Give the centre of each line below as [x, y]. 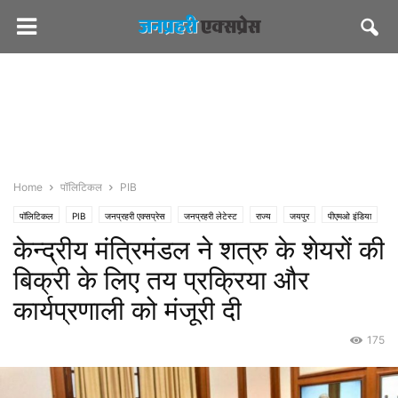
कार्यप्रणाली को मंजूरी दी [127, 310]
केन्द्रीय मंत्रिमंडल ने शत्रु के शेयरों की [199, 250]
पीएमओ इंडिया [350, 216]
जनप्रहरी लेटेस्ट [211, 216]
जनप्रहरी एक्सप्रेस [135, 216]
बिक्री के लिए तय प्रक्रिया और [161, 280]
